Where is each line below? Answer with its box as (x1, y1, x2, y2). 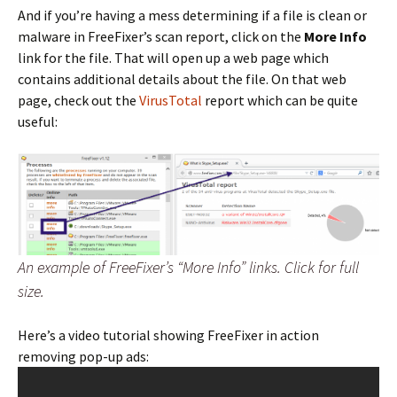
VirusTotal (139, 90, 202, 109)
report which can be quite (202, 90, 358, 109)
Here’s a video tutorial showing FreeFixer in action (18, 326, 319, 345)
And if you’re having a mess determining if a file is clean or (18, 5, 367, 24)
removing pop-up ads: (18, 347, 149, 366)
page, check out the (18, 90, 139, 109)
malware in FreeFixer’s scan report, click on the (18, 27, 304, 45)
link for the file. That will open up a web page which (18, 48, 329, 66)
